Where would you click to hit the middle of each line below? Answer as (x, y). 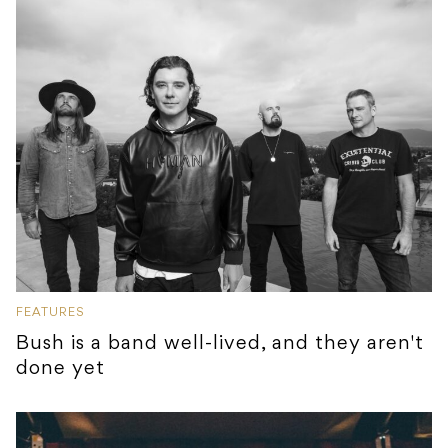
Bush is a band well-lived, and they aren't (220, 344)
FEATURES (50, 313)
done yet (63, 369)
